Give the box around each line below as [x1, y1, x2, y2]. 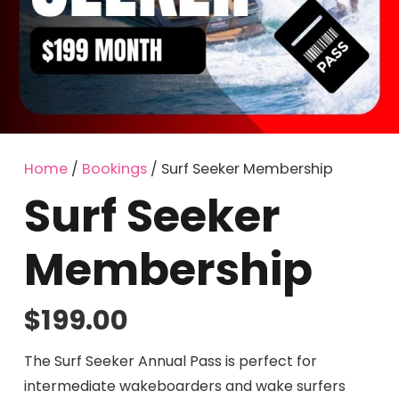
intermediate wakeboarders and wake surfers [24, 376, 346, 397]
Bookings [82, 159, 147, 179]
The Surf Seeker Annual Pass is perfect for [24, 351, 317, 372]
